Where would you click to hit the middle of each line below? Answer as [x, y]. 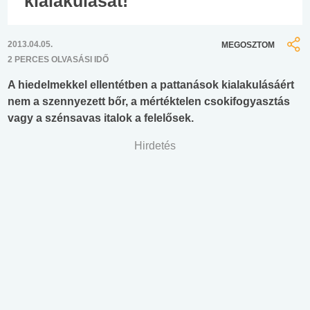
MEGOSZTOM [248, 45]
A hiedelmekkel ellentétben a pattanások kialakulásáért [151, 85]
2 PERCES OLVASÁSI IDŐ [58, 60]
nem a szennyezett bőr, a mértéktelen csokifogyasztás [149, 102]
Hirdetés [155, 146]
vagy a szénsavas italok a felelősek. [101, 118]
